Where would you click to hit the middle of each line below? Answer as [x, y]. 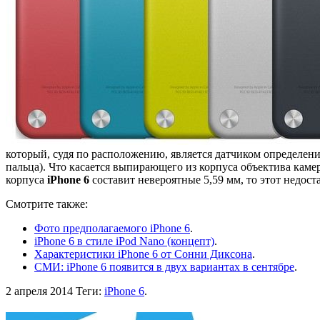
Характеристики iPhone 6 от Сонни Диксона [143, 254]
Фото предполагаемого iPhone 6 [112, 228]
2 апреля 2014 [39, 291]
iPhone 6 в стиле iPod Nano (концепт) [124, 241]
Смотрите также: [47, 204]
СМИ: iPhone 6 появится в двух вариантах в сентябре [164, 266]
